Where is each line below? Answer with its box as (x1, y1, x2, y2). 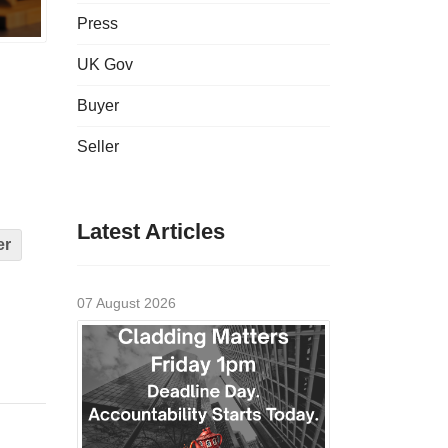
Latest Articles (77, 219, 225, 244)
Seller (77, 138, 119, 155)
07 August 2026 (77, 295, 176, 311)
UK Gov (77, 56, 133, 73)
